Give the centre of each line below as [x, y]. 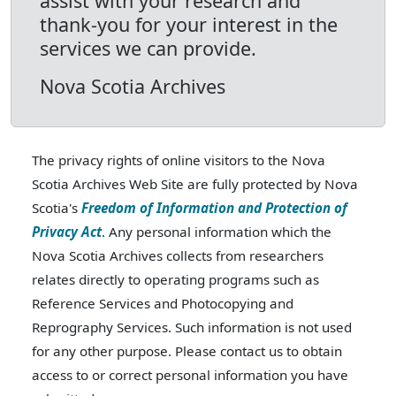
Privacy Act [67, 232]
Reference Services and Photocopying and [163, 303]
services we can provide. [148, 48]
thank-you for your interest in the [189, 24]
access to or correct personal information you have [190, 375]
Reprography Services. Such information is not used [192, 327]
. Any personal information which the [217, 232]
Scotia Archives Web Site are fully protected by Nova [195, 184]
